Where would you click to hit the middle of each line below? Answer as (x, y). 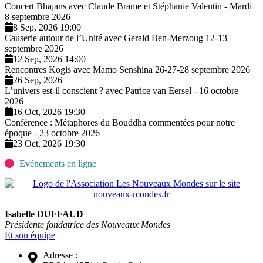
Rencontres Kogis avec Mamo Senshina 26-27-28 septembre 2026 (127, 70)
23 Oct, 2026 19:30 (49, 144)
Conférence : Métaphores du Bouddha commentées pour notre (120, 123)
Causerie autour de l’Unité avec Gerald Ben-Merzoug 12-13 (116, 38)
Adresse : (60, 255)
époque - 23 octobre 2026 (52, 133)
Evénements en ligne (57, 164)
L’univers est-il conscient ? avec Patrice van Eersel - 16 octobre (122, 91)
